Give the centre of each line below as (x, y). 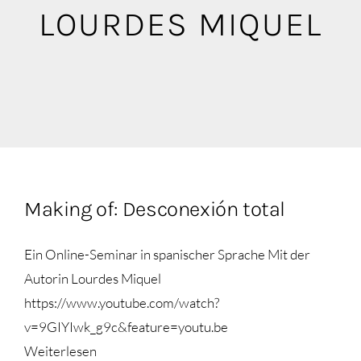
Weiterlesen (60, 351)
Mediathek (54, 44)
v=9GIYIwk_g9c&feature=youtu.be (126, 326)
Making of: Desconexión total (155, 209)
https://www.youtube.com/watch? (122, 302)
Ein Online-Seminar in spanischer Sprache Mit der (167, 254)
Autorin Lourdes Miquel (93, 278)
